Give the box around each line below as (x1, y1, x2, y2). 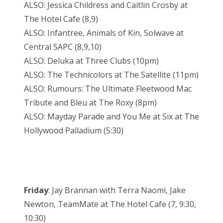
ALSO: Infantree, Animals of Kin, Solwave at (24, 27, 184, 39)
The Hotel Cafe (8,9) (24, 13, 98, 25)
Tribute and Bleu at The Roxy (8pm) (24, 97, 157, 109)
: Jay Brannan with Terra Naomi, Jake (48, 185, 186, 196)
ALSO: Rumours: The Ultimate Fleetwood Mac (24, 83, 192, 95)
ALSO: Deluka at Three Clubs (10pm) (24, 55, 159, 67)
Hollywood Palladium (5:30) (24, 125, 123, 136)
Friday (24, 185, 48, 196)
